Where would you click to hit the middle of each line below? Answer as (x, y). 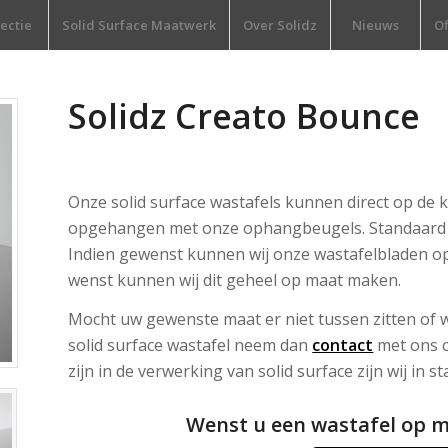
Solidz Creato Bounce (244, 116)
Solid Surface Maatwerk (139, 25)
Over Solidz (280, 25)
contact (343, 345)
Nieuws (376, 25)
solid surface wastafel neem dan (190, 345)
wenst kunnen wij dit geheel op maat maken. (235, 279)
